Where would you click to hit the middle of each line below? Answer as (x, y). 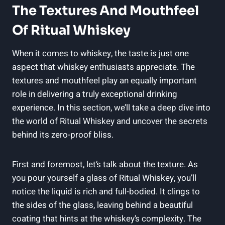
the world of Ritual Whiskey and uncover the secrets (110, 121)
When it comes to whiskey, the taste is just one (100, 53)
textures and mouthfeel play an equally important (104, 80)
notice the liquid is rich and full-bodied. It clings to (106, 191)
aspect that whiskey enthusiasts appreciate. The (103, 67)
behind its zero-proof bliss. (63, 135)
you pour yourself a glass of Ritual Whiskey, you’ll (104, 178)
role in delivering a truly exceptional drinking (95, 94)
